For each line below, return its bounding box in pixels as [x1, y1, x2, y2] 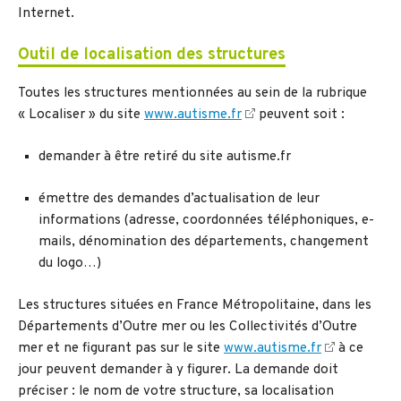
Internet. [18, 5, 74, 23]
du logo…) [38, 255, 101, 272]
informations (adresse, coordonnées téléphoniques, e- [38, 212, 374, 229]
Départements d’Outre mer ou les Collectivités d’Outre [18, 318, 357, 336]
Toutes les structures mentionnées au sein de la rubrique [18, 85, 367, 103]
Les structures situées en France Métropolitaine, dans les [18, 296, 371, 314]
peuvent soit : [255, 107, 345, 124]
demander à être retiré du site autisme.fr [38, 149, 291, 166]
